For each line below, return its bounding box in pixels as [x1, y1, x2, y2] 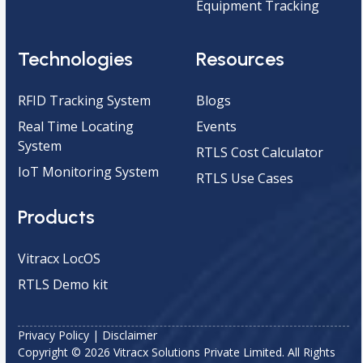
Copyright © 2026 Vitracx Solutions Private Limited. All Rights [18, 344, 336, 360]
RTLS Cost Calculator [195, 143, 323, 161]
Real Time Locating [18, 117, 135, 135]
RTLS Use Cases [195, 169, 293, 187]
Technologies [18, 46, 134, 70]
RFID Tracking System [18, 91, 152, 109]
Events [195, 117, 237, 135]
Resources [195, 46, 284, 70]
